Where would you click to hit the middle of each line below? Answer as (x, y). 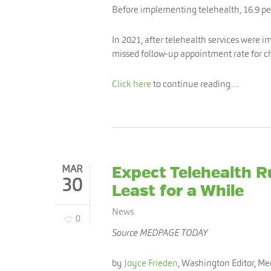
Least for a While (178, 191)
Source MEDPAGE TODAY (160, 233)
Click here (132, 84)
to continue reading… (195, 84)
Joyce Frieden (151, 263)
